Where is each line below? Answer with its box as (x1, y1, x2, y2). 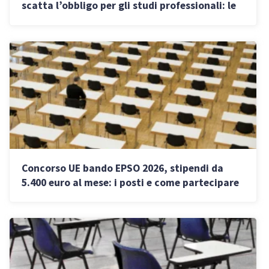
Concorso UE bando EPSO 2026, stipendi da (22, 162, 223, 175)
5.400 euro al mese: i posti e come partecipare (22, 176, 239, 190)
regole (22, 13, 52, 27)
